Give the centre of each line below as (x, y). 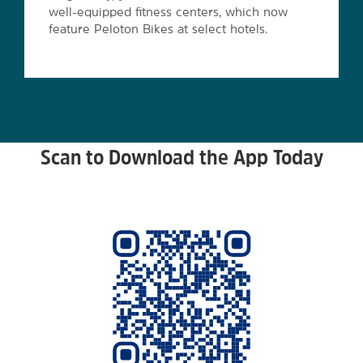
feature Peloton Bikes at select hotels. (158, 29)
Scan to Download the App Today (181, 157)
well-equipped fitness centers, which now (168, 12)
